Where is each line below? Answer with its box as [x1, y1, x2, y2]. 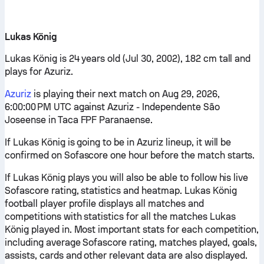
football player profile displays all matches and [5, 198, 204, 209]
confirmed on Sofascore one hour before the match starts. [5, 150, 255, 161]
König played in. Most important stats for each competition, [5, 224, 259, 235]
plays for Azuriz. [5, 66, 73, 77]
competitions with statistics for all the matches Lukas [5, 211, 236, 222]
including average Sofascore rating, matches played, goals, [5, 237, 258, 248]
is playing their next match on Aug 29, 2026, [31, 88, 220, 100]
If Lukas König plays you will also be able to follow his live [5, 172, 249, 183]
